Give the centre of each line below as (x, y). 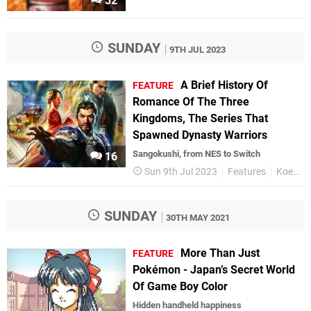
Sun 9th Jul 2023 (181, 171)
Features (247, 171)
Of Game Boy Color (180, 286)
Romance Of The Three (191, 101)
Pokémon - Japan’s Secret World (214, 269)
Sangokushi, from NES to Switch (197, 153)
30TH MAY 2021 (197, 217)
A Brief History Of (225, 85)
